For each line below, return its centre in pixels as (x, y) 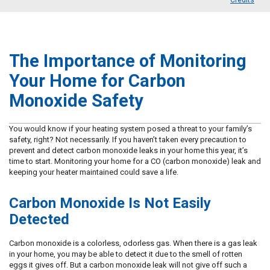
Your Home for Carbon (97, 80)
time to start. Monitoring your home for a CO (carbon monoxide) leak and (135, 162)
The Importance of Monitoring (128, 61)
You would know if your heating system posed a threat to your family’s (130, 129)
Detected (39, 220)
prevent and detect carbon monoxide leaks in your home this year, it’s (128, 151)
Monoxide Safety (76, 100)
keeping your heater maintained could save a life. (94, 172)
